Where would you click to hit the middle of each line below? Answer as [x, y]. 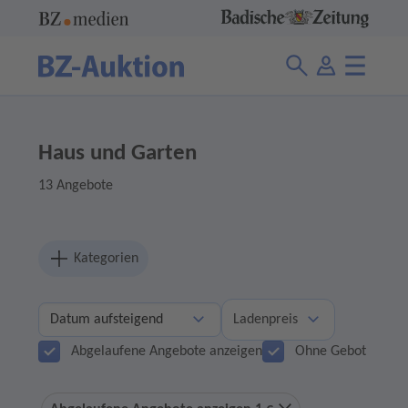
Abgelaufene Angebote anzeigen [167, 352]
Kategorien [104, 258]
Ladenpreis [265, 320]
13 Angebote [76, 186]
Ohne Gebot [331, 352]
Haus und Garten [117, 153]
